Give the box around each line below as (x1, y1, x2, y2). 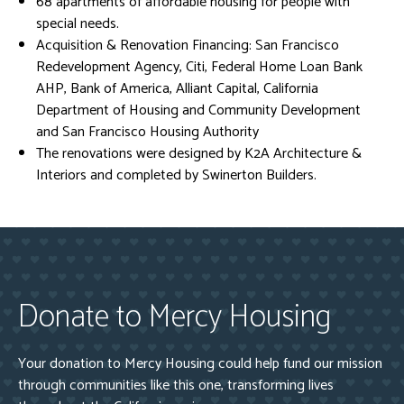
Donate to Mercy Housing (18, 291, 331, 344)
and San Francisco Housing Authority (36, 120, 259, 144)
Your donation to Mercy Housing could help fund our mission (18, 352, 382, 376)
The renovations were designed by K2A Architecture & (36, 142, 362, 166)
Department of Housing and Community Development (36, 98, 361, 123)
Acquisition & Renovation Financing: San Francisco (36, 33, 339, 58)
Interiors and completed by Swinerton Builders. (36, 163, 317, 188)
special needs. (36, 12, 119, 36)
